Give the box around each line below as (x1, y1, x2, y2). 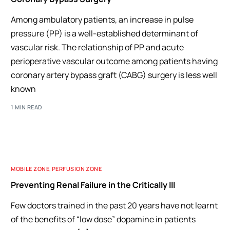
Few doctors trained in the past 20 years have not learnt (11, 200, 218, 211)
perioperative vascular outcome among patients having (11, 55, 218, 67)
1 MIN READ (11, 103, 43, 111)
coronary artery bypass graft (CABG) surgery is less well (11, 69, 218, 81)
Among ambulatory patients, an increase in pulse (11, 13, 194, 25)
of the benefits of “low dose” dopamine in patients (11, 214, 196, 225)
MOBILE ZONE (11, 165, 50, 172)
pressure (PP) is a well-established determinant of (11, 27, 199, 39)
